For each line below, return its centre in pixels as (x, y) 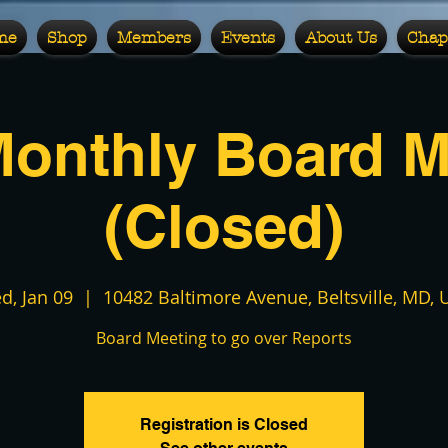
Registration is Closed (224, 424)
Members (153, 37)
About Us (340, 37)
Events (247, 37)
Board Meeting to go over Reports (224, 338)
